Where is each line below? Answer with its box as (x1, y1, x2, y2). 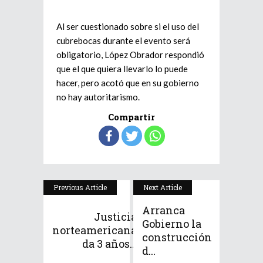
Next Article (143, 183, 182, 192)
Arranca (142, 203, 185, 217)
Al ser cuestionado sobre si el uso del (56, 21, 199, 32)
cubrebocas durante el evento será (56, 35, 190, 46)
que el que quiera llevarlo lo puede (56, 63, 188, 74)
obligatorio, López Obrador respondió (56, 49, 204, 60)
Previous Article (53, 183, 107, 192)
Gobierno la (142, 217, 201, 231)
